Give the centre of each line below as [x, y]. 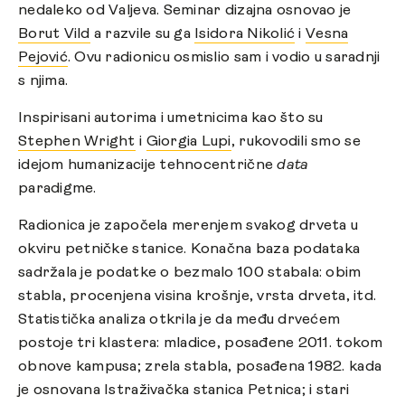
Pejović [43, 57]
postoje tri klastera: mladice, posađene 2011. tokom [201, 343]
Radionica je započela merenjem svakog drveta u [188, 226]
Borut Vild [54, 34]
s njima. [43, 81]
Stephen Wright [77, 141]
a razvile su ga [142, 34]
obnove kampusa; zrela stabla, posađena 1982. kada [200, 367]
